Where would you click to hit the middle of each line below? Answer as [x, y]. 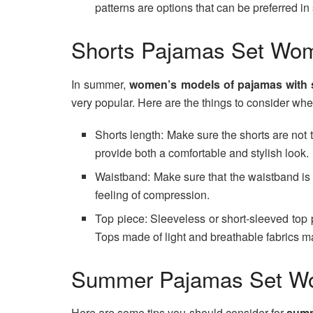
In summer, [101, 84]
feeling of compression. [153, 194]
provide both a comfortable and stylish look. [202, 152]
